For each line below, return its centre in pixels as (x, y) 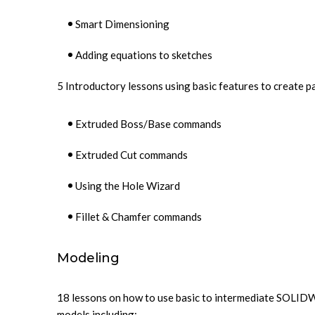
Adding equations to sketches (144, 55)
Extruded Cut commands (131, 155)
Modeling (88, 258)
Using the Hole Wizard (128, 186)
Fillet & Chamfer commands (139, 217)
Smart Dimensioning (122, 24)
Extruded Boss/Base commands (148, 124)
